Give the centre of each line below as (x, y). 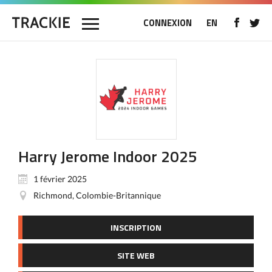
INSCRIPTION (136, 227)
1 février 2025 (60, 179)
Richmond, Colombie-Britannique (97, 195)
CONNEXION (168, 23)
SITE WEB (136, 255)
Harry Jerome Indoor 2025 (108, 156)
